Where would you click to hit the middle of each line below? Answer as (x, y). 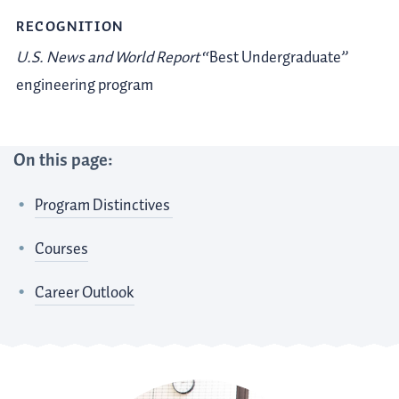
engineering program (85, 85)
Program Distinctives (104, 205)
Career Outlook (85, 293)
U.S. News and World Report (108, 57)
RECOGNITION (70, 28)
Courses (62, 249)
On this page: (63, 160)
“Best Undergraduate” (274, 57)
